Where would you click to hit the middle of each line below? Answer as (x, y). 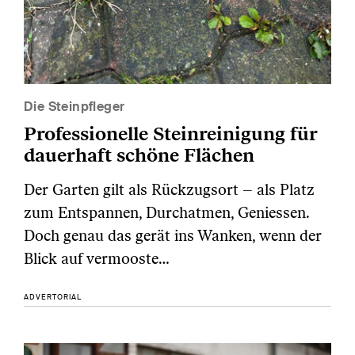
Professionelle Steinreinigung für (171, 134)
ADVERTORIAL (53, 298)
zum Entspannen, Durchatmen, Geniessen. (166, 213)
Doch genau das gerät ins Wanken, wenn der (173, 236)
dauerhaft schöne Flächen (139, 155)
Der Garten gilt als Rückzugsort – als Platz (169, 190)
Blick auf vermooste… (97, 259)
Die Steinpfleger (74, 107)
